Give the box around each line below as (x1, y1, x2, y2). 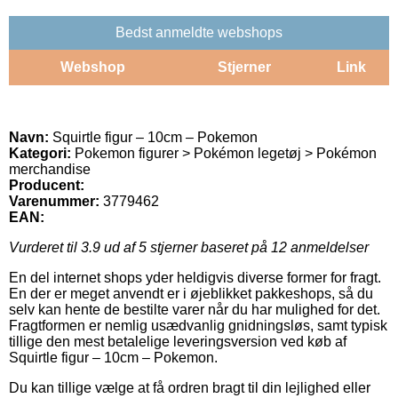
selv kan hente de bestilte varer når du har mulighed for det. (9, 301, 380, 317)
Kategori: (9, 145, 71, 161)
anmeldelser (287, 239, 369, 255)
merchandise (9, 161, 91, 177)
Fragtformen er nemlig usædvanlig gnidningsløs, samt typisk (9, 317, 387, 333)
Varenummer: (9, 193, 99, 209)
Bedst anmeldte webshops (115, 24, 283, 40)
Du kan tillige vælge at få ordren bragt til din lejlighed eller (9, 379, 370, 395)
